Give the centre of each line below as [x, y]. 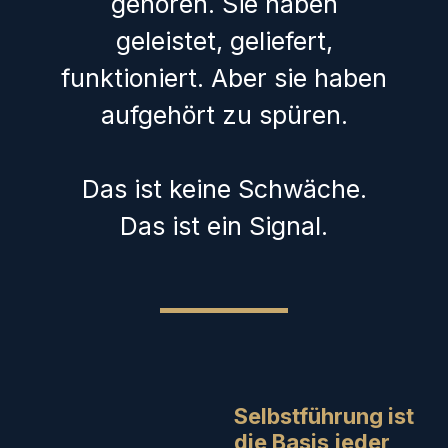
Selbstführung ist [324, 415]
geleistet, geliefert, [224, 40]
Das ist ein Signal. [224, 226]
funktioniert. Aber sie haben [224, 77]
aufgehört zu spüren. [224, 114]
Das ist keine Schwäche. [224, 189]
